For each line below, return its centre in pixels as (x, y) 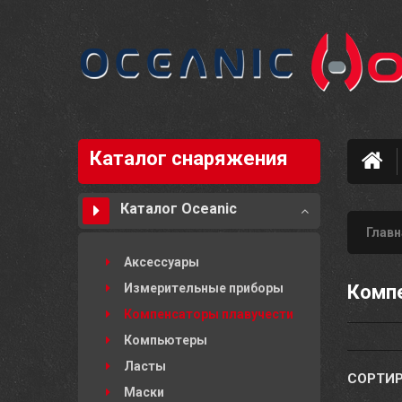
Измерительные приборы (204, 288)
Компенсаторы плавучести (209, 314)
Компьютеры (166, 340)
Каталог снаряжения (189, 158)
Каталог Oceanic (179, 209)
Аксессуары (162, 262)
